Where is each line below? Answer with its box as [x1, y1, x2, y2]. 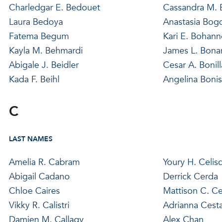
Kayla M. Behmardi [8, 44, 83, 57]
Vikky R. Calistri [8, 199, 69, 212]
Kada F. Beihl [8, 73, 59, 86]
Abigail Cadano [8, 170, 70, 183]
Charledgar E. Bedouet [8, 1, 100, 14]
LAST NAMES [8, 134, 53, 144]
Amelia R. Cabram [8, 156, 80, 168]
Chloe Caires [8, 184, 60, 197]
